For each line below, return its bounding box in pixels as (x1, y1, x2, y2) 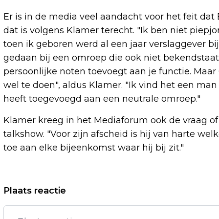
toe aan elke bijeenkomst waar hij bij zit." (3, 142, 184, 153)
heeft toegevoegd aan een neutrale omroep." (3, 93, 200, 105)
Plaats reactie (3, 185, 66, 197)
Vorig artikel (15, 183, 70, 195)
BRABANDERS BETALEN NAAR (15, 197, 158, 211)
